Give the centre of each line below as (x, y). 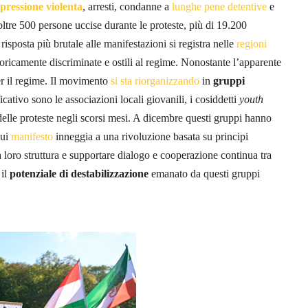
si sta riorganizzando (155, 80)
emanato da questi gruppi (204, 173)
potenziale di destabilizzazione (79, 173)
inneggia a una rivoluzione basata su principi (151, 136)
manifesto (32, 136)
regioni (252, 43)
